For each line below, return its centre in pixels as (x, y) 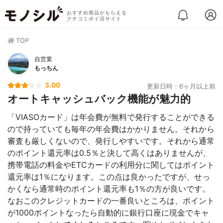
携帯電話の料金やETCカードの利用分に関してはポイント (111, 165)
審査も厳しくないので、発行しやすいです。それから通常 (111, 141)
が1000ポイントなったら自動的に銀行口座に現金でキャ (108, 213)
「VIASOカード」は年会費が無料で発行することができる (111, 117)
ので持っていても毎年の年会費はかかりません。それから (111, 129)
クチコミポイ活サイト (94, 19)
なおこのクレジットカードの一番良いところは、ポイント (111, 201)
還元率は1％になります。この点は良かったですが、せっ (109, 177)
